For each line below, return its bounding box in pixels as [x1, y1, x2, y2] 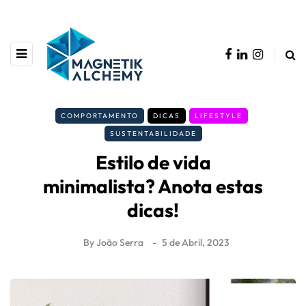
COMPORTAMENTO [60, 111, 139, 121]
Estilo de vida [95, 150, 211, 175]
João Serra [96, 236, 143, 249]
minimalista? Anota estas [43, 174, 263, 199]
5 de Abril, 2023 [162, 236, 229, 249]
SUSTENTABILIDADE [109, 129, 197, 139]
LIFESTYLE [194, 111, 242, 121]
